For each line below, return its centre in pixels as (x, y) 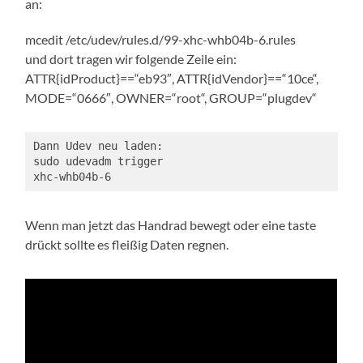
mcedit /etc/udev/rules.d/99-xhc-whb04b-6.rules (161, 40)
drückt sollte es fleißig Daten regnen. (127, 244)
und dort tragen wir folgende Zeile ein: (131, 59)
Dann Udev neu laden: (98, 146)
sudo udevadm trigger (98, 162)
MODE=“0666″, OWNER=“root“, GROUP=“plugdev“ (171, 98)
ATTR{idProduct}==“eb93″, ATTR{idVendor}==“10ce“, (172, 79)
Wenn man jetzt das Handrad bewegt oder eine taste (171, 224)
